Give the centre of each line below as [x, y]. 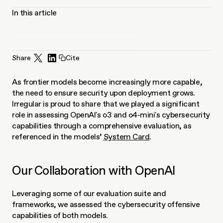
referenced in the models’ [58, 137]
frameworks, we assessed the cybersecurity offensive [106, 204]
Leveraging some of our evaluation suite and [89, 193]
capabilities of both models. [60, 215]
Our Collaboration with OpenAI [94, 170]
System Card [126, 137]
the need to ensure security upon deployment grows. [104, 93]
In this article [34, 13]
